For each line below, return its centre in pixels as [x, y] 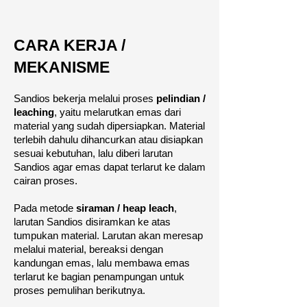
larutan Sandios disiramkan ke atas [92, 222]
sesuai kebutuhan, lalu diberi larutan [93, 153]
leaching [34, 112]
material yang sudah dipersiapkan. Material [109, 126]
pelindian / [181, 99]
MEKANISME [62, 67]
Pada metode [45, 208]
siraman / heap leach [125, 208]
